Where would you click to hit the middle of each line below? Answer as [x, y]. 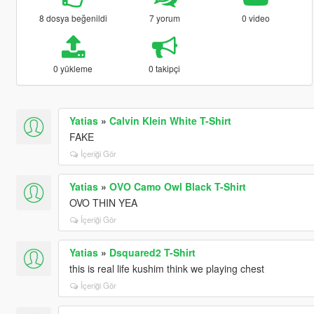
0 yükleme [73, 68]
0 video [256, 18]
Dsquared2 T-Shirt [152, 252]
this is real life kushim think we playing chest [166, 268]
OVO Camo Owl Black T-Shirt [177, 186]
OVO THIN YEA [103, 202]
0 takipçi [165, 68]
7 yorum [164, 18]
